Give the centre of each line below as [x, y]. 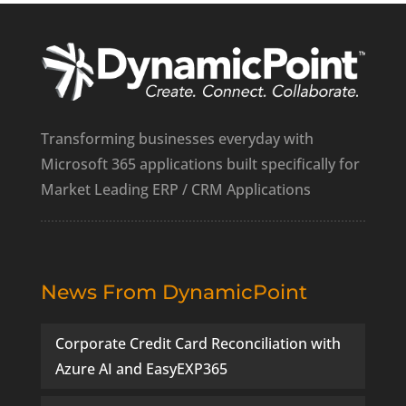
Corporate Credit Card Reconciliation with [198, 343]
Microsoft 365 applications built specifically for [200, 164]
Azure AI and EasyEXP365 [141, 368]
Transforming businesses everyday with [177, 138]
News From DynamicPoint [174, 292]
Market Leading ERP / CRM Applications [175, 189]
